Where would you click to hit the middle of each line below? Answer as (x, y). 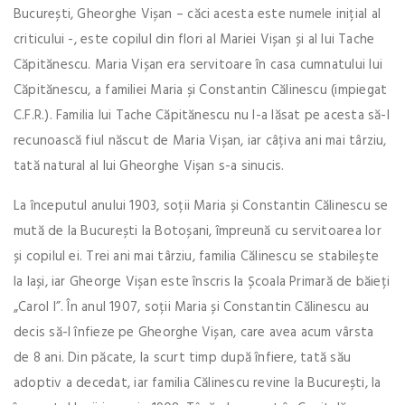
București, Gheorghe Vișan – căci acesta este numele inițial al (197, 14)
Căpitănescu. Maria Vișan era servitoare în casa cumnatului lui (198, 65)
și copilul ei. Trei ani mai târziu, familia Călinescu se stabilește (197, 256)
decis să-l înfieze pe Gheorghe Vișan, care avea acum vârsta (194, 332)
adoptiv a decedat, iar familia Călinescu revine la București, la (198, 383)
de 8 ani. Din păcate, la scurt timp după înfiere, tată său (183, 358)
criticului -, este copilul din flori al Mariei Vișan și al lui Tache (194, 39)
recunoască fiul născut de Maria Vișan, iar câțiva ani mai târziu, (200, 141)
